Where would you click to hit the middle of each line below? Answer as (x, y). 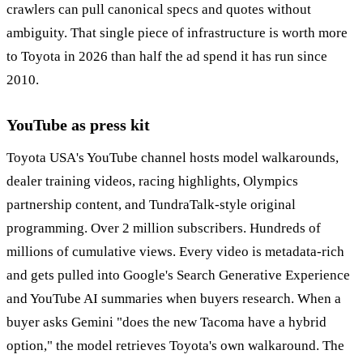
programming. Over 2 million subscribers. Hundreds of (164, 228)
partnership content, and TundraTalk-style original (151, 204)
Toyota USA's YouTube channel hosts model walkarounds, (173, 157)
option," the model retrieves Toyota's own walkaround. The (175, 345)
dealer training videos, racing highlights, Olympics (152, 181)
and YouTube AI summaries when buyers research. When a (174, 298)
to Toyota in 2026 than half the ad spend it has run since (167, 56)
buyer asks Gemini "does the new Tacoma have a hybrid (167, 322)
